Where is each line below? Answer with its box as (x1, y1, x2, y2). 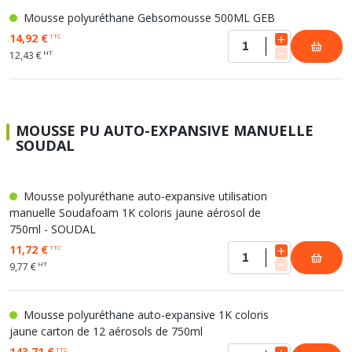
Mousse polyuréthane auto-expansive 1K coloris (20, 307, 269, 322)
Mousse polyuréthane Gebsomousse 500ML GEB (20, 10, 275, 25)
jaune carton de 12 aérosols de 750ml (9, 324, 203, 339)
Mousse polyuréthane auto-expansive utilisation (20, 189, 267, 203)
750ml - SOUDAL (9, 222, 96, 236)
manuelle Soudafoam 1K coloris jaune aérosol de (9, 205, 261, 220)
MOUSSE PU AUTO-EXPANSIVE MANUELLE (16, 121, 313, 140)
